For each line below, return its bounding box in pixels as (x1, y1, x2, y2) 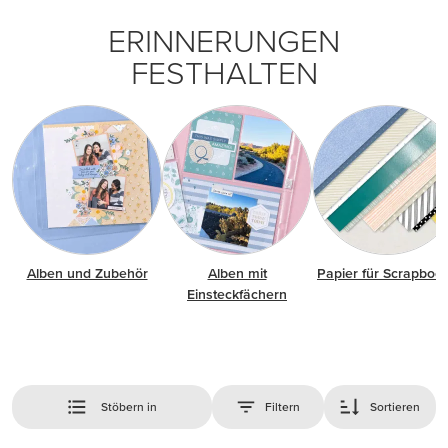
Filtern (265, 400, 301, 413)
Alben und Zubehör (26, 265, 148, 281)
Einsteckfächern (187, 286, 287, 302)
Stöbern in (100, 400, 157, 413)
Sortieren (369, 400, 420, 413)
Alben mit (207, 265, 267, 281)
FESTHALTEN (130, 55, 318, 90)
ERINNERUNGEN (108, 23, 340, 58)
